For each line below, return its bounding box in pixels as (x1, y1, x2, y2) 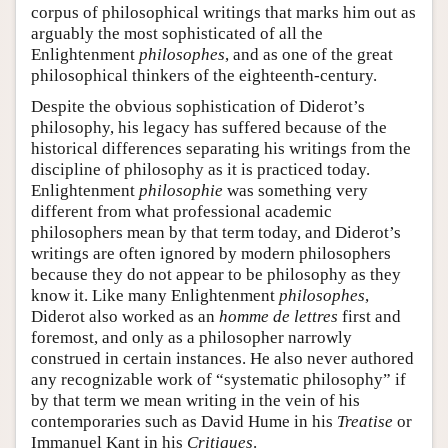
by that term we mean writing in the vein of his (31, 390, 360, 410)
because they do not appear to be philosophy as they (31, 264, 401, 284)
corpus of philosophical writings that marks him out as (31, 2, 416, 22)
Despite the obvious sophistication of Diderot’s (31, 96, 365, 116)
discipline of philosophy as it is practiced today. (31, 159, 370, 179)
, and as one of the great (225, 44, 393, 64)
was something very (223, 180, 368, 200)
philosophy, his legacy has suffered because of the (31, 117, 387, 137)
